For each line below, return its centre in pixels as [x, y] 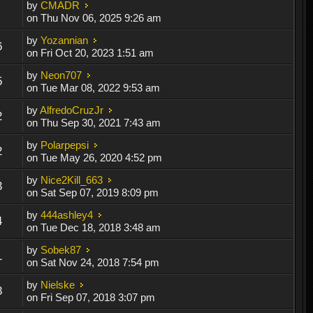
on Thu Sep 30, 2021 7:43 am [94, 122]
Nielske [58, 284]
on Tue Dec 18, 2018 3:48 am [94, 227]
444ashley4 [67, 214]
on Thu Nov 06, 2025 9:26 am [94, 17]
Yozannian [65, 40]
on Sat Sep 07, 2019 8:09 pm [93, 192]
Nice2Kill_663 [72, 180]
